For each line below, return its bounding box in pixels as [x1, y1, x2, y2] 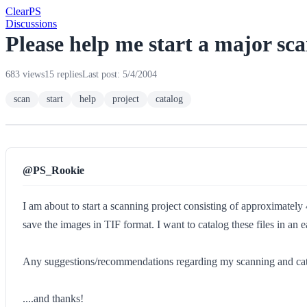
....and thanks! [23, 293, 84, 304]
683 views [5, 69, 45, 79]
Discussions [5, 18, 57, 29]
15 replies [45, 69, 82, 79]
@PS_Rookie [23, 164, 84, 176]
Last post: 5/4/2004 [82, 69, 157, 79]
